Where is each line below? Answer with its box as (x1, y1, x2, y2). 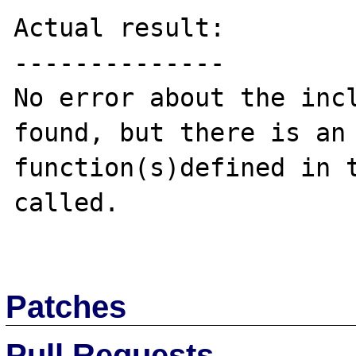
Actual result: (14, 13, 226, 42)
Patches (6, 288, 127, 324)
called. (14, 188, 120, 217)
